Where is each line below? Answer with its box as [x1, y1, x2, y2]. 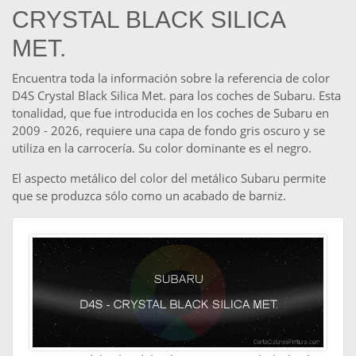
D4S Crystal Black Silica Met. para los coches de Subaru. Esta [12, 87, 341, 104]
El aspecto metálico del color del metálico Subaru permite [12, 170, 326, 187]
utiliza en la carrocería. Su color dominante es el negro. [12, 140, 311, 157]
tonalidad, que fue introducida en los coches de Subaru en [12, 105, 329, 122]
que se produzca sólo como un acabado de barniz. [12, 188, 286, 204]
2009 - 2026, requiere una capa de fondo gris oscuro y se [12, 122, 325, 139]
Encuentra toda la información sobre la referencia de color [12, 70, 330, 87]
